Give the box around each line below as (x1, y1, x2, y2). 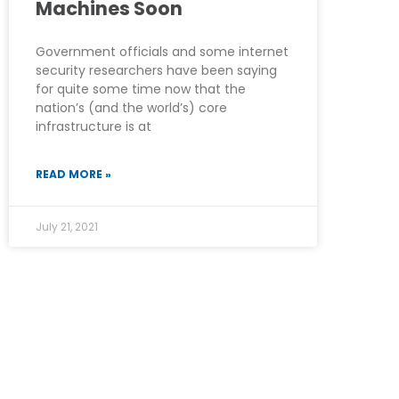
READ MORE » (36, 166, 111, 182)
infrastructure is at (36, 117, 151, 135)
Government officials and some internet (36, 42, 289, 61)
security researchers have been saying (36, 61, 277, 79)
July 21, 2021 (36, 218, 98, 234)
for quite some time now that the (36, 79, 246, 98)
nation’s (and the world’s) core (36, 98, 227, 117)
